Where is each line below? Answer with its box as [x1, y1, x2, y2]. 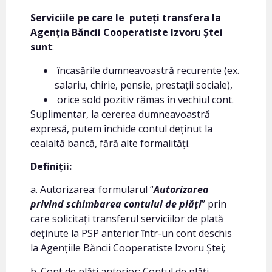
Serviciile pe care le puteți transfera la [30, 11, 221, 25]
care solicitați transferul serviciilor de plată [30, 212, 223, 226]
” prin [202, 197, 226, 211]
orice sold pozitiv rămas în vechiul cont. [55, 92, 234, 106]
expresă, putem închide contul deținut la [30, 121, 212, 135]
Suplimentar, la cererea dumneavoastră [30, 107, 210, 121]
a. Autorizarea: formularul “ [30, 183, 154, 197]
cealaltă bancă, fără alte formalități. [30, 136, 190, 150]
